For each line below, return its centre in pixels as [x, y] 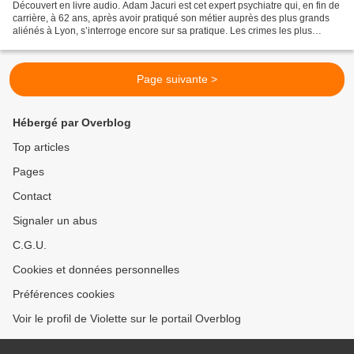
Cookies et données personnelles [96, 269]
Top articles [41, 147]
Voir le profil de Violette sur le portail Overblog [127, 318]
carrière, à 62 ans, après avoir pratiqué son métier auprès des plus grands [171, 18]
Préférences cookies [64, 294]
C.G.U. [30, 245]
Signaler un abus [55, 220]
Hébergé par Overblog [72, 122]
